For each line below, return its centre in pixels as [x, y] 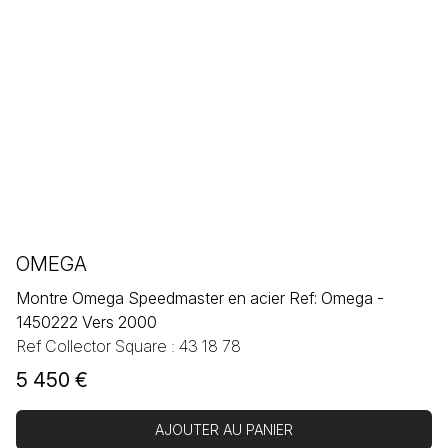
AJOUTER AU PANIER [224, 430]
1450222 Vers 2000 [86, 322]
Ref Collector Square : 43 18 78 [128, 346]
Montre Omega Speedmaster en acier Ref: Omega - [200, 298]
